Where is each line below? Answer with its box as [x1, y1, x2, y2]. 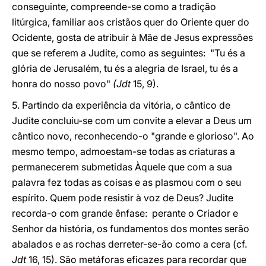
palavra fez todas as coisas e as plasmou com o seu [12, 176, 241, 188]
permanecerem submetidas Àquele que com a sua [12, 161, 232, 173]
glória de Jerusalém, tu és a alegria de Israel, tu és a [12, 62, 238, 74]
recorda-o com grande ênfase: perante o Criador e [12, 207, 238, 219]
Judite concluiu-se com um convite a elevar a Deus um [12, 115, 252, 126]
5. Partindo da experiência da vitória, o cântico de [12, 99, 230, 111]
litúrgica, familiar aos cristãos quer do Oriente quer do [12, 16, 249, 28]
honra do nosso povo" [12, 78, 113, 90]
